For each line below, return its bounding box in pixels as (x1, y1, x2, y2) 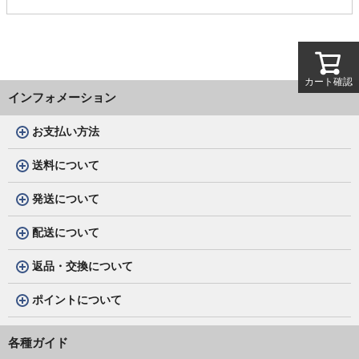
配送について (32, 225, 99, 239)
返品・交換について (32, 259, 133, 272)
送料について (32, 158, 99, 171)
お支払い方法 (32, 124, 99, 138)
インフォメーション (8, 90, 116, 104)
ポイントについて (32, 292, 122, 306)
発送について (32, 192, 99, 205)
